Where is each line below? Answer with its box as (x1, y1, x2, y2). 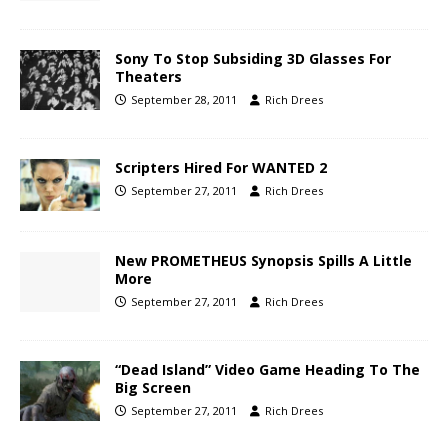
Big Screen (115, 378, 191, 398)
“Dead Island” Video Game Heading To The (115, 360, 420, 380)
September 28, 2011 (131, 91, 237, 107)
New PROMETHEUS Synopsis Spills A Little (115, 251, 412, 271)
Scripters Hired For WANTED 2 (115, 157, 327, 177)
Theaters (115, 66, 182, 86)
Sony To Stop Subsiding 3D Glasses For (115, 48, 391, 68)
